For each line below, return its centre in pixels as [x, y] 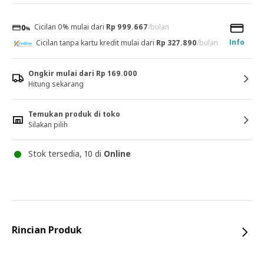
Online [117, 154]
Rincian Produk [47, 230]
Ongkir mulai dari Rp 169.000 [83, 73]
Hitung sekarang [56, 84]
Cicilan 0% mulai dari [69, 27]
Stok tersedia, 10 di [66, 154]
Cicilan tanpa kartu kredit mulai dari [96, 43]
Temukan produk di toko [74, 114]
